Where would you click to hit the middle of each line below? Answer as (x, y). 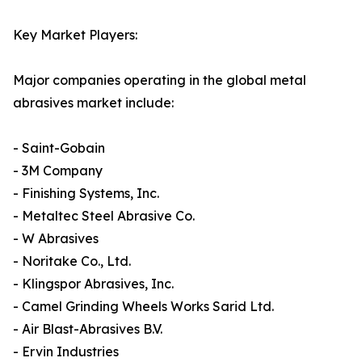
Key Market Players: (75, 35)
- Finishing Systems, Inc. (86, 194)
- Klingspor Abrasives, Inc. (93, 284)
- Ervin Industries (66, 352)
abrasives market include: (93, 103)
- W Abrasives (56, 239)
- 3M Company (58, 171)
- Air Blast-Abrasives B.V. (88, 329)
